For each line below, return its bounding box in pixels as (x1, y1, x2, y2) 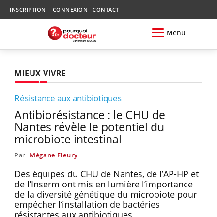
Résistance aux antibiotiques (15, 92, 122, 104)
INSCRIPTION (10, 6, 46, 13)
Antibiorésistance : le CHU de (15, 107, 165, 123)
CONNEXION (52, 6, 88, 13)
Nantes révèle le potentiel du (15, 119, 164, 135)
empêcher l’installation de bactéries (15, 198, 160, 210)
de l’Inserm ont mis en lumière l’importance (15, 178, 193, 190)
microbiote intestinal (15, 131, 122, 147)
